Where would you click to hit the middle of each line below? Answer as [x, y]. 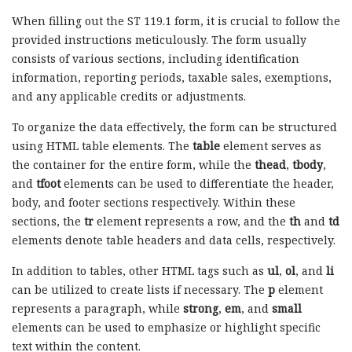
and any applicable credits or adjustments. [129, 96]
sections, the [48, 221]
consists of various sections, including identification [156, 58]
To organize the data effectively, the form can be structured [174, 126]
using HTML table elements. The [102, 145]
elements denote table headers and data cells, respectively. [174, 240]
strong [201, 308]
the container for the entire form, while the [133, 164]
